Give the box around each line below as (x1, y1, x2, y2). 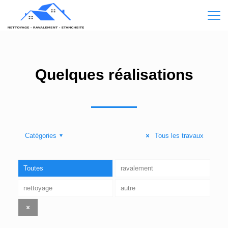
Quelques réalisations (35, 66, 193, 83)
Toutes (23, 164, 44, 172)
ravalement (120, 164, 153, 172)
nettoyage (23, 184, 53, 192)
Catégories (24, 132, 56, 139)
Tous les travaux (152, 132, 204, 139)
